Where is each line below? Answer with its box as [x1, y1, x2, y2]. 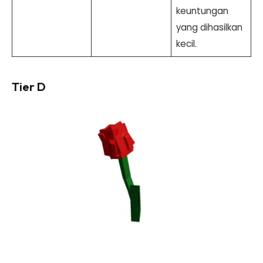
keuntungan [176, 4, 228, 17]
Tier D [12, 78, 46, 94]
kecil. [176, 37, 197, 50]
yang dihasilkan [176, 21, 242, 33]
